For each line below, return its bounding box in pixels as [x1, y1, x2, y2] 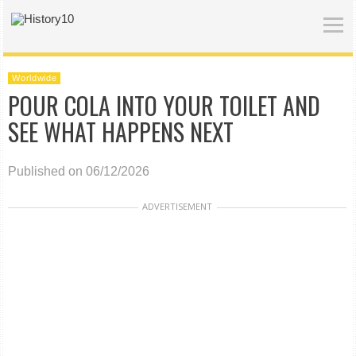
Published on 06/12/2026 [8, 164, 150, 178]
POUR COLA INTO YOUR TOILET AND [8, 87, 321, 123]
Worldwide [12, 73, 57, 83]
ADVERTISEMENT [142, 200, 213, 212]
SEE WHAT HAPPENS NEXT [8, 114, 234, 149]
